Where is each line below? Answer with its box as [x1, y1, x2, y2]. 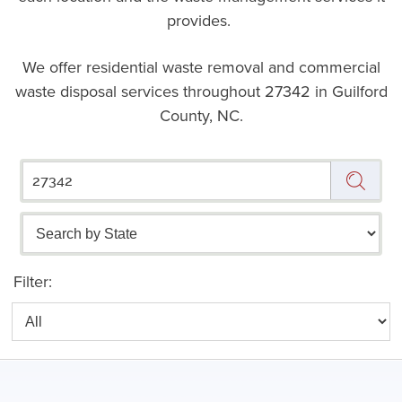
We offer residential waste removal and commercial [22, 55, 380, 78]
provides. [167, 8, 235, 31]
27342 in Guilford [264, 79, 388, 102]
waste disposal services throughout [14, 79, 265, 102]
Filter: [13, 269, 53, 293]
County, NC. [159, 103, 243, 127]
